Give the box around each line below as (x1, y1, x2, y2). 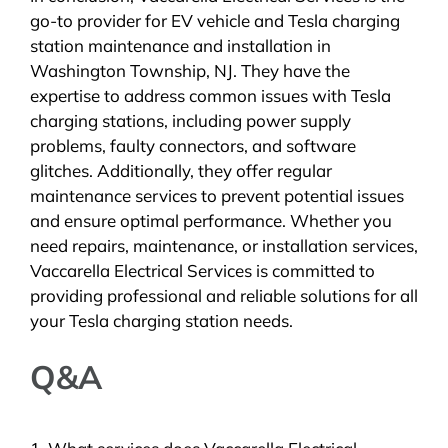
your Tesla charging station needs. (29, 309, 293, 331)
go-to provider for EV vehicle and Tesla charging (29, 9, 400, 31)
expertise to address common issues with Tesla (29, 84, 391, 106)
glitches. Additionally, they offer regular (29, 159, 332, 181)
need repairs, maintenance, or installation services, (29, 234, 418, 256)
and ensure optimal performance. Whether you (29, 209, 392, 231)
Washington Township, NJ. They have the (29, 59, 350, 81)
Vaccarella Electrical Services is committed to (29, 259, 375, 281)
